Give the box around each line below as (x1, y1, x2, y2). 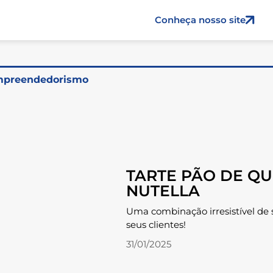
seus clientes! (126, 219, 186, 230)
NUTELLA (126, 182, 200, 200)
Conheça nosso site (155, 13, 246, 26)
